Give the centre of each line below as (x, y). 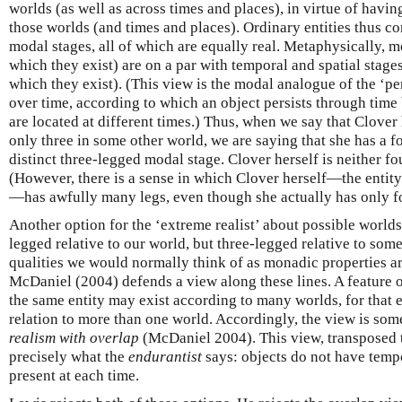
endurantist (165, 357)
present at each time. (74, 376)
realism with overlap (74, 338)
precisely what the (69, 357)
